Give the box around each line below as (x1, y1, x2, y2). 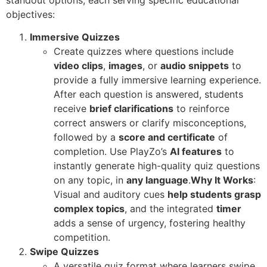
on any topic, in (54, 174, 126, 187)
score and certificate (119, 131, 215, 144)
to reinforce (173, 103, 229, 115)
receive (54, 103, 89, 115)
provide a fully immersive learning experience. (54, 74, 261, 86)
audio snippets (160, 60, 229, 72)
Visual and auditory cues (54, 188, 167, 201)
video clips (54, 60, 103, 72)
